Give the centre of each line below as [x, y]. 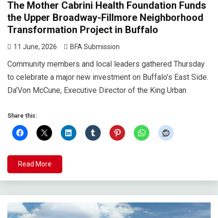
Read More [35, 164]
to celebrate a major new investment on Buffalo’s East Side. [108, 77]
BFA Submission [95, 46]
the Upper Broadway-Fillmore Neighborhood [105, 17]
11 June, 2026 [35, 46]
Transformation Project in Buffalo [83, 29]
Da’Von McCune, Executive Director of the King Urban [97, 90]
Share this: [22, 116]
